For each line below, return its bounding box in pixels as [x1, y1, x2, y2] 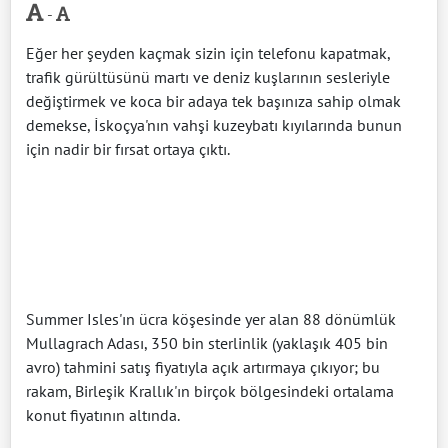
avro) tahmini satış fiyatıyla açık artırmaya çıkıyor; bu [26, 357, 380, 378]
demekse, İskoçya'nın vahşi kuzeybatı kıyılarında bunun [26, 115, 402, 136]
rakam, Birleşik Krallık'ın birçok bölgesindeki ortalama [26, 381, 394, 402]
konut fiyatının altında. [26, 405, 180, 426]
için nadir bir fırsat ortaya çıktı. [26, 139, 230, 160]
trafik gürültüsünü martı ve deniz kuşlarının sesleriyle [26, 67, 390, 88]
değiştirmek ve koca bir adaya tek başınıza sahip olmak [26, 91, 401, 112]
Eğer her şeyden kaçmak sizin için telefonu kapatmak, [26, 43, 390, 64]
